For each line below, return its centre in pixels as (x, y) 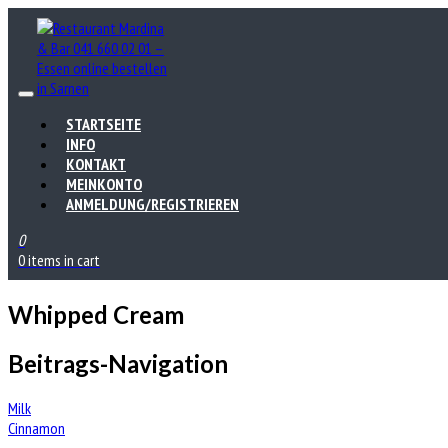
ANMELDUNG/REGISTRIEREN (152, 204)
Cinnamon (36, 427)
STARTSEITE (103, 124)
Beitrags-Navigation (118, 363)
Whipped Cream (96, 314)
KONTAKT (96, 164)
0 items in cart (59, 260)
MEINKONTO (104, 184)
